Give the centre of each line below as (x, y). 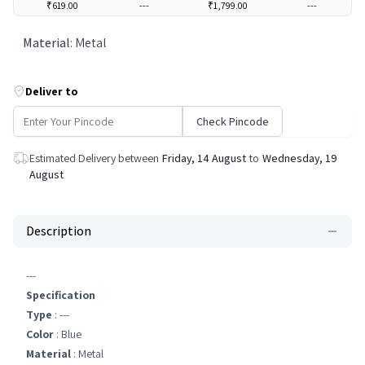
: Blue (68, 334)
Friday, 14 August (204, 158)
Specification (61, 295)
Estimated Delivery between (94, 158)
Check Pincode (233, 121)
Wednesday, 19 (300, 158)
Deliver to (52, 91)
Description (59, 231)
